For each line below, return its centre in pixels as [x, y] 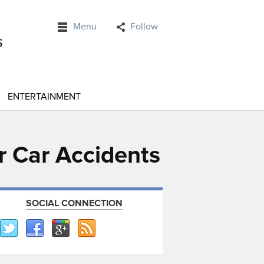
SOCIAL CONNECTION [74, 203]
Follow [144, 27]
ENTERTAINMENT [44, 97]
